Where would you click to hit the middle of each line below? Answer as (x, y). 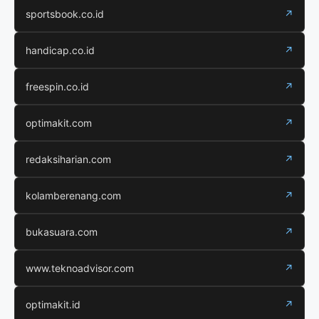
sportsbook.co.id (65, 14)
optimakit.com (59, 123)
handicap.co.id (60, 51)
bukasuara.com (62, 232)
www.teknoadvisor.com (80, 268)
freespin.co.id (57, 87)
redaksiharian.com (68, 159)
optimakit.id (53, 305)
